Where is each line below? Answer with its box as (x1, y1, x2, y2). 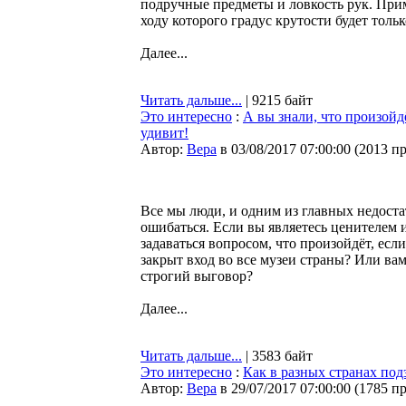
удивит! (140, 125, 188, 140)
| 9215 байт (242, 92, 313, 108)
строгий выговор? (140, 268, 253, 284)
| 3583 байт (242, 348, 313, 363)
